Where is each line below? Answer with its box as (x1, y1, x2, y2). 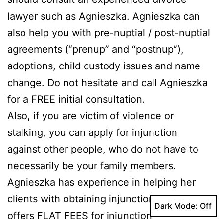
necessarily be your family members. (7, 160, 176, 172)
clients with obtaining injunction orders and (7, 193, 207, 205)
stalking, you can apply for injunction (7, 127, 177, 139)
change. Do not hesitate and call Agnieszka (7, 77, 208, 89)
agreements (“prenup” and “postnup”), (7, 44, 184, 56)
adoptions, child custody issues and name (7, 60, 200, 72)
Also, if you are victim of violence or (7, 110, 174, 122)
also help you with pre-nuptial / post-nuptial (7, 27, 210, 39)
